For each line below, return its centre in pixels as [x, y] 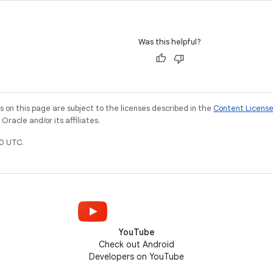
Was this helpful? [170, 42]
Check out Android [136, 244]
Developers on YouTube [136, 257]
